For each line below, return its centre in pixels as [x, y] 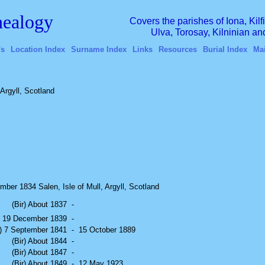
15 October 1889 [107, 230]
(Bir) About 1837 [39, 204]
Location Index [38, 49]
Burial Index [225, 49]
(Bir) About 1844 [39, 241]
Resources [177, 49]
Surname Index [98, 49]
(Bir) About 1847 [39, 252]
